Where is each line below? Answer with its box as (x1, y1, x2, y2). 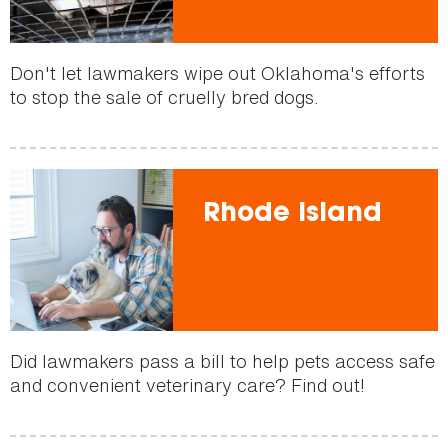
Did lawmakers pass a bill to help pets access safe (10, 348, 435, 375)
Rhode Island (202, 201, 382, 228)
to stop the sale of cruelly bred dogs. (10, 83, 319, 110)
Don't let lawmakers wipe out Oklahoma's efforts (10, 59, 425, 86)
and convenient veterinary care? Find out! (10, 372, 365, 399)
